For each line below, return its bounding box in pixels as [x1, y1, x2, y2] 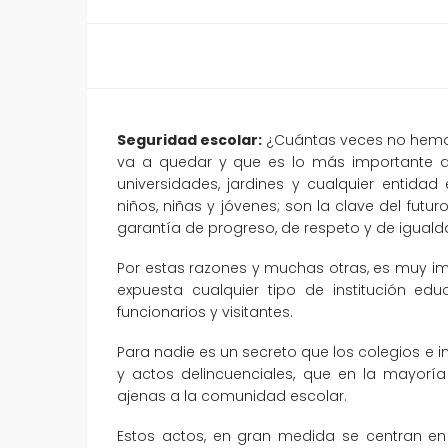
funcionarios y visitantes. [117, 301, 293, 322]
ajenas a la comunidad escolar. [117, 385, 347, 406]
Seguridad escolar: [117, 129, 266, 150]
